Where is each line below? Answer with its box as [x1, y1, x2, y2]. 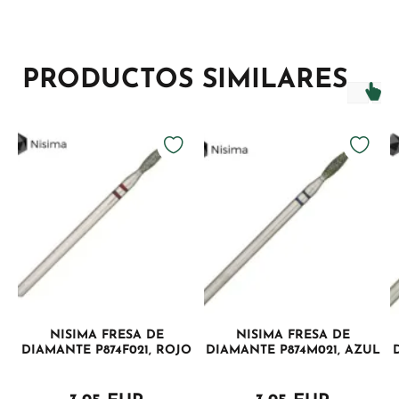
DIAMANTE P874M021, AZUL [205, 343, 380, 357]
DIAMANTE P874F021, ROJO [21, 343, 191, 357]
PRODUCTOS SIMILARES [22, 66, 347, 94]
